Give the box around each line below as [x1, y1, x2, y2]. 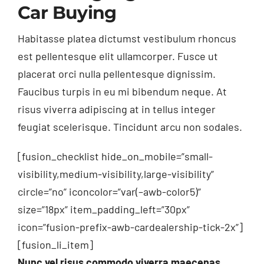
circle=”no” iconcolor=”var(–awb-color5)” [17, 185, 201, 199]
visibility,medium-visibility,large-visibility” [17, 167, 214, 181]
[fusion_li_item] [17, 238, 93, 252]
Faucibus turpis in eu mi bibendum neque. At [17, 85, 227, 98]
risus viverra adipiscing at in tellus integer [17, 103, 216, 116]
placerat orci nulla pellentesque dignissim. [17, 67, 216, 81]
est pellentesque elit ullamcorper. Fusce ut [17, 49, 218, 63]
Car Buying [17, 2, 117, 24]
